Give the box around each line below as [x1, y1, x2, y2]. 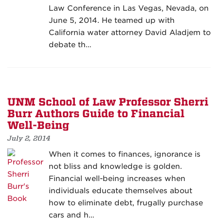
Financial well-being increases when [49, 174, 185, 183]
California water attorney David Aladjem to [49, 28, 211, 37]
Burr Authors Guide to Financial [7, 108, 184, 121]
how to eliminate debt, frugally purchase [49, 199, 203, 208]
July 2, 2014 [7, 134, 51, 143]
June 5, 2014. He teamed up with [49, 16, 175, 25]
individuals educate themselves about [49, 186, 192, 196]
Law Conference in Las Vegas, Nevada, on [49, 4, 209, 13]
